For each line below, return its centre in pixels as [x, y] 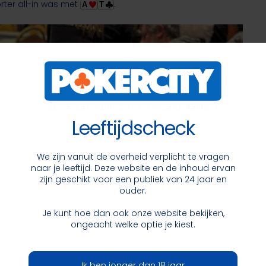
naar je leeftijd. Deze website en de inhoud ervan [133, 168]
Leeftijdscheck [133, 128]
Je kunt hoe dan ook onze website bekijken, [133, 213]
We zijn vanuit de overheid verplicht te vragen [133, 157]
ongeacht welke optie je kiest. [133, 225]
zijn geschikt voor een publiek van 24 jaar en [133, 180]
